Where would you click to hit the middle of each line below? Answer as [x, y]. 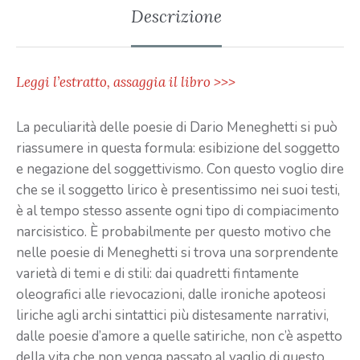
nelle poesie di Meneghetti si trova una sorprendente [177, 253]
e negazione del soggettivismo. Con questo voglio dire [180, 170]
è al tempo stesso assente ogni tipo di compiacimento [178, 211]
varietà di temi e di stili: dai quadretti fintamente [157, 274]
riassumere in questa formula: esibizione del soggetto [178, 149]
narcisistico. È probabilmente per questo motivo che [174, 232]
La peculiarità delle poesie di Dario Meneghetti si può [177, 128]
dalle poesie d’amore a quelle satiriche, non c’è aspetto [179, 337]
